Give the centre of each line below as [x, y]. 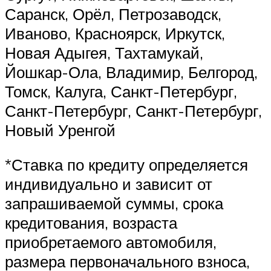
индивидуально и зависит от [109, 184]
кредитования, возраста [91, 223]
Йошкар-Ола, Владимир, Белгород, [131, 72]
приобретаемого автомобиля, [111, 242]
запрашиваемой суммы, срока [114, 204]
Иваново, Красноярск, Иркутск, [115, 33]
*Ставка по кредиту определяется [126, 165]
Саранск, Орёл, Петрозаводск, [113, 14]
